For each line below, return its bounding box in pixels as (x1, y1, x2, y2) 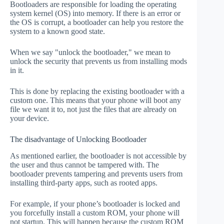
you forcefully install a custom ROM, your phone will (10, 208, 179, 217)
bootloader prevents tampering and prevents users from (10, 169, 182, 178)
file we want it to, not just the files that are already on (10, 104, 176, 113)
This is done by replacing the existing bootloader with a (10, 86, 184, 95)
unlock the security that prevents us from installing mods (10, 56, 187, 65)
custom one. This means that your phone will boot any (10, 95, 181, 104)
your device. (10, 113, 49, 122)
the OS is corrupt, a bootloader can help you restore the (10, 17, 183, 26)
